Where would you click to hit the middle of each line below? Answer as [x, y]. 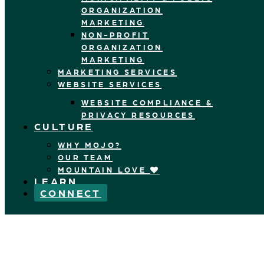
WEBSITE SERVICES [110, 84]
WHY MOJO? [90, 145]
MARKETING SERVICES [118, 72]
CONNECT [71, 193]
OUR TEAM [85, 157]
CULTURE [64, 126]
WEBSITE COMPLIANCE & [147, 102]
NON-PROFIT [115, 34]
